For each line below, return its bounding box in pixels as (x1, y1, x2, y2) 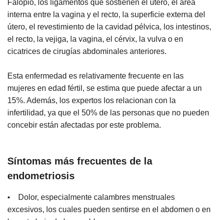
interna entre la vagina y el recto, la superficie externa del (7, 10, 205, 19)
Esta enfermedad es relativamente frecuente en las (7, 71, 184, 80)
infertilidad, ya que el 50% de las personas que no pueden (7, 108, 209, 117)
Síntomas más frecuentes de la (7, 156, 152, 167)
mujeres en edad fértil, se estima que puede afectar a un (7, 83, 202, 92)
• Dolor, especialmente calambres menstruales (7, 193, 175, 202)
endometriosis (7, 170, 78, 182)
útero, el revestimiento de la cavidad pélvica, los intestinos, (7, 22, 211, 31)
